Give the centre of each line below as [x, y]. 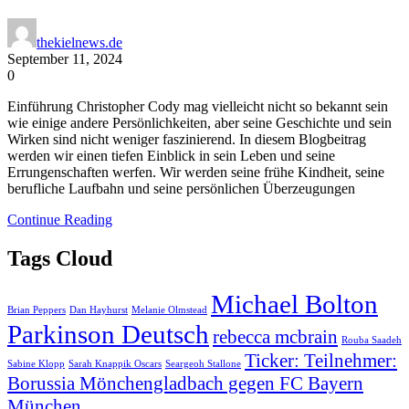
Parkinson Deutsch [108, 334]
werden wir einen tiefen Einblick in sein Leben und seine [171, 155]
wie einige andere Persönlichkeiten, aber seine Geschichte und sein [199, 122]
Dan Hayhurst [99, 309]
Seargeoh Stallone [203, 363]
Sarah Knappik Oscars [115, 363]
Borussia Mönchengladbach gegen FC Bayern [185, 383]
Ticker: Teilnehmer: [321, 360]
